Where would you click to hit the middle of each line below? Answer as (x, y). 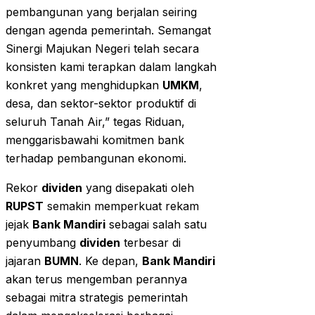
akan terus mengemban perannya (96, 279)
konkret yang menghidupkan (84, 85)
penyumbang (43, 243)
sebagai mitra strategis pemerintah (97, 298)
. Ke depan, (110, 261)
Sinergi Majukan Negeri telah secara (102, 49)
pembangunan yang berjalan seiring (101, 12)
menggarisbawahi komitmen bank (95, 140)
